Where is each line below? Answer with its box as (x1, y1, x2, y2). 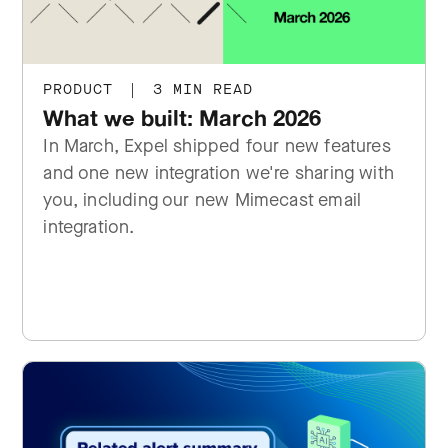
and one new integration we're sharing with (43, 161, 394, 185)
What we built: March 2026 (43, 104, 322, 131)
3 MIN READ (143, 80, 254, 99)
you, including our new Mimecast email (43, 188, 362, 212)
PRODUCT (43, 80, 124, 99)
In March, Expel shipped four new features (43, 134, 391, 158)
